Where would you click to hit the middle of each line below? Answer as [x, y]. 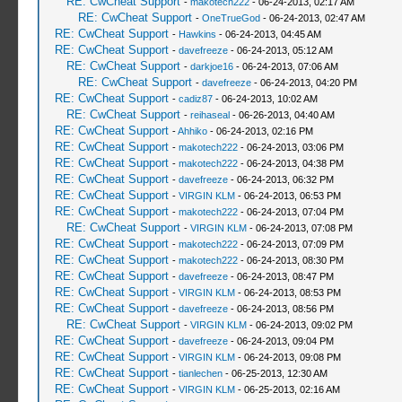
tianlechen [200, 373]
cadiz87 [195, 99]
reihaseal [210, 115]
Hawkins [197, 34]
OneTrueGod [231, 18]
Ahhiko [192, 131]
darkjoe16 [211, 66]
